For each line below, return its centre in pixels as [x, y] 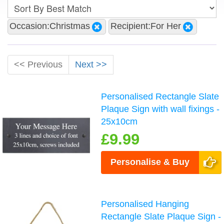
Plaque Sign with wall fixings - [160, 109]
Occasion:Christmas [50, 26]
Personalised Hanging [145, 204]
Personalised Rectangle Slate [160, 96]
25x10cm [119, 121]
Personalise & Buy [150, 162]
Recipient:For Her [146, 26]
